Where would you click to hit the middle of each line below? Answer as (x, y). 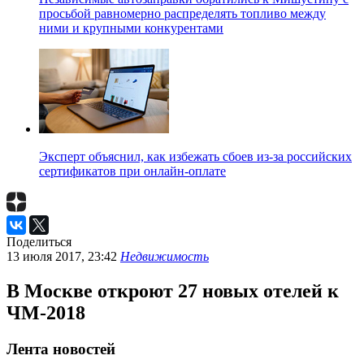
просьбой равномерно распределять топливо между (182, 14)
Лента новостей (61, 349)
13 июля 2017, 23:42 (63, 257)
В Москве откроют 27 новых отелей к (173, 290)
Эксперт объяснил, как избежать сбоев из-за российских (195, 157)
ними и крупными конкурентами (131, 28)
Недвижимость (165, 257)
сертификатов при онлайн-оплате (132, 171)
